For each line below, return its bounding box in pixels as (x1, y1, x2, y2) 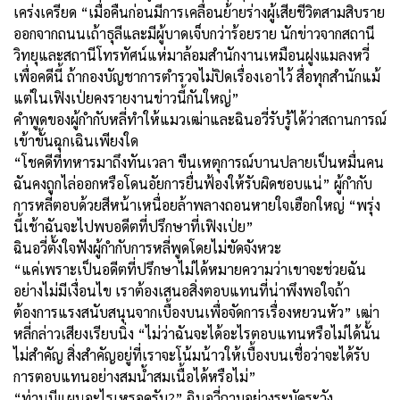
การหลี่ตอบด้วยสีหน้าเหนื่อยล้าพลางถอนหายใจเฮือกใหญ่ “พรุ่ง (13, 195, 380, 214)
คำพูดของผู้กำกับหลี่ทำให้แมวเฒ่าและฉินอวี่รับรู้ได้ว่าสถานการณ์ (13, 109, 387, 129)
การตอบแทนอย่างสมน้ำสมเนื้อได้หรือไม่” (13, 366, 256, 386)
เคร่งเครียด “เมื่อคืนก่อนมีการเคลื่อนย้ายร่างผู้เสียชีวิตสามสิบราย (13, 2, 385, 21)
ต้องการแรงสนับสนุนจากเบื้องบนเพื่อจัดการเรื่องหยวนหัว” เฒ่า (13, 302, 379, 321)
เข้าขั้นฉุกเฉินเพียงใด (13, 130, 138, 150)
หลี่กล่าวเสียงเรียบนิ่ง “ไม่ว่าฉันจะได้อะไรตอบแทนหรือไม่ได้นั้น (13, 323, 380, 343)
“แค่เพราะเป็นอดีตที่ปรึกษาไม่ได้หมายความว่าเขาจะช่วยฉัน (13, 259, 366, 279)
